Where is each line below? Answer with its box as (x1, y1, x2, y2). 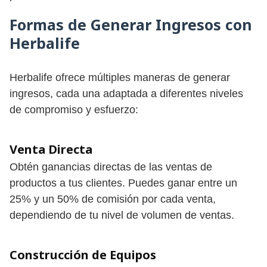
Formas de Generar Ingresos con (10, 14, 252, 35)
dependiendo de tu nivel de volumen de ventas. (10, 209, 234, 221)
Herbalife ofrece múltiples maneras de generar (10, 71, 230, 83)
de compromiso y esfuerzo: (10, 103, 138, 116)
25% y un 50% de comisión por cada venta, (10, 193, 216, 205)
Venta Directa (10, 141, 92, 157)
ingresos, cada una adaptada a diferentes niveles (10, 87, 243, 100)
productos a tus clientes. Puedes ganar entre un (10, 176, 237, 189)
